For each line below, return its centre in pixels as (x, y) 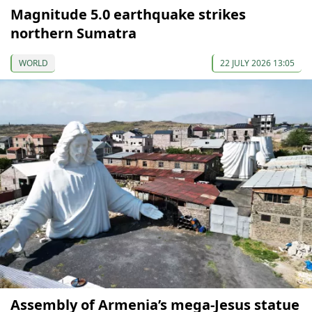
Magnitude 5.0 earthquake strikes (128, 15)
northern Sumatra (73, 33)
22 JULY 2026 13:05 (257, 63)
